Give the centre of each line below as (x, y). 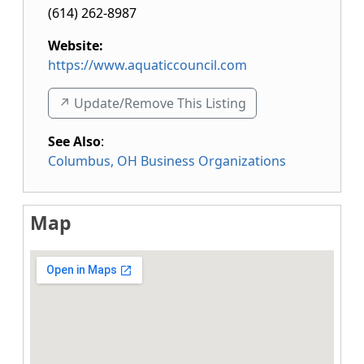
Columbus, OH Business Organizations (167, 161)
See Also (74, 141)
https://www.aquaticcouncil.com (147, 65)
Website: (76, 45)
